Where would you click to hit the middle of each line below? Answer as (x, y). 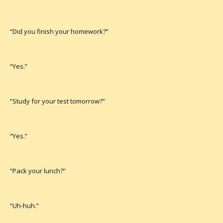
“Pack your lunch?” (38, 170)
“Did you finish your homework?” (59, 31)
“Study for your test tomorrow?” (57, 101)
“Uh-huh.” (24, 205)
